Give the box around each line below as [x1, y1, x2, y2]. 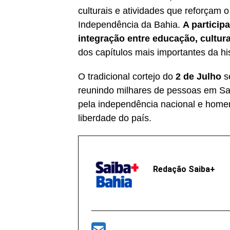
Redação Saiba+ [153, 164, 215, 174]
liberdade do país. [78, 112, 151, 123]
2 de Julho [176, 71, 221, 82]
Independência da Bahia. [78, 19, 183, 30]
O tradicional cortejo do [78, 71, 176, 82]
